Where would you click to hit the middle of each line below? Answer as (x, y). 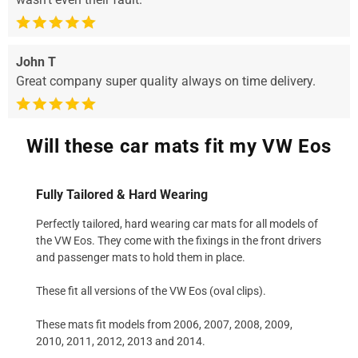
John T (36, 62)
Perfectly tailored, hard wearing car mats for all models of (177, 223)
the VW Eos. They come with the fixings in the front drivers (179, 240)
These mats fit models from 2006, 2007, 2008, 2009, (164, 324)
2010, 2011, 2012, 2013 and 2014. (121, 341)
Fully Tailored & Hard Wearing (122, 194)
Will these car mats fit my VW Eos (179, 146)
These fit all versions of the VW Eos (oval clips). (151, 290)
